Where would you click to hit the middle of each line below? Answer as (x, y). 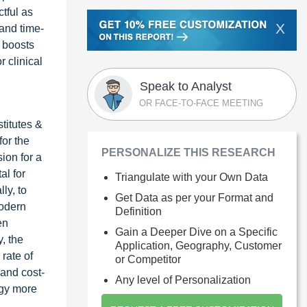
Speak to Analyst (186, 86)
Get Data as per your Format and (194, 197)
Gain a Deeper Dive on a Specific (196, 232)
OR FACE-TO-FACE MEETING (201, 103)
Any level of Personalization (183, 280)
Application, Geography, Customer (198, 245)
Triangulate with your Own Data (192, 177)
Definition (138, 211)
